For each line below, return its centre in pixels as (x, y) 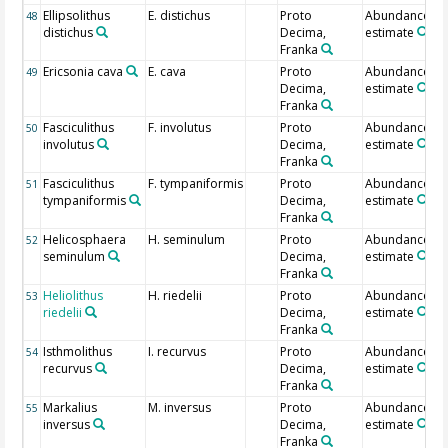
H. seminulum (187, 240)
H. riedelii (175, 296)
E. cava (167, 72)
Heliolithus (73, 296)
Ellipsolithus (77, 16)
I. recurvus (177, 352)
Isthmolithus (78, 352)
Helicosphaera (85, 240)
